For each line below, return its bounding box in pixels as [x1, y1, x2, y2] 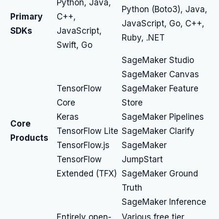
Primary [10, 12, 43, 22]
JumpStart [122, 154, 163, 164]
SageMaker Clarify [122, 126, 195, 136]
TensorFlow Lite [57, 126, 118, 136]
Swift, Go [57, 40, 92, 50]
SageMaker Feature [122, 84, 198, 93]
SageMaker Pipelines [122, 112, 204, 122]
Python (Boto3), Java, [122, 4, 207, 14]
